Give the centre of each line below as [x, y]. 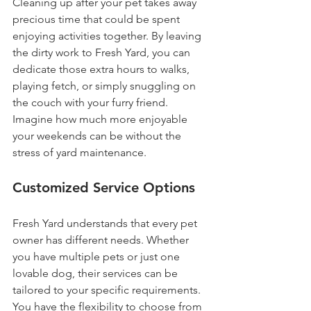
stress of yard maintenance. [79, 152]
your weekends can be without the [98, 136]
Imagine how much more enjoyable [101, 119]
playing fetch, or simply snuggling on [106, 86]
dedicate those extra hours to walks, [102, 69]
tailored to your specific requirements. [108, 290]
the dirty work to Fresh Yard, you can [103, 52]
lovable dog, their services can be [96, 273]
